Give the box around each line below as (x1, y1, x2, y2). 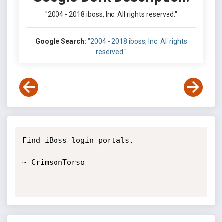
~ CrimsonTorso (22, 158, 85, 166)
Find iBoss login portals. (22, 136, 138, 145)
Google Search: (35, 37, 86, 45)
